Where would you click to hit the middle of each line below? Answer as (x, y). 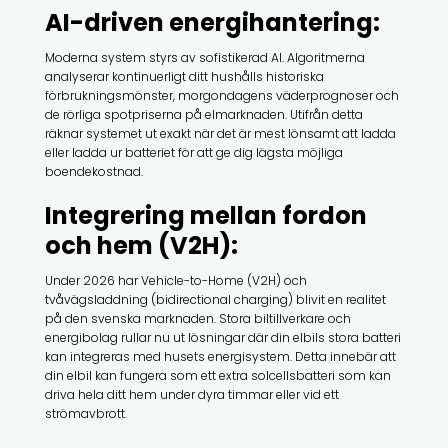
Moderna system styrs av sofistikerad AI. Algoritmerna (204, 57)
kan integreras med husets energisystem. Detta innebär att (220, 356)
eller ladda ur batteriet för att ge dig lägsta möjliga (193, 152)
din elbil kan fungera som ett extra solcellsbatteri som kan (217, 375)
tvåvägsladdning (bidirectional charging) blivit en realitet (215, 299)
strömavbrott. (85, 413)
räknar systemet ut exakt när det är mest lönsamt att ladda (220, 133)
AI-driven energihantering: (212, 22)
